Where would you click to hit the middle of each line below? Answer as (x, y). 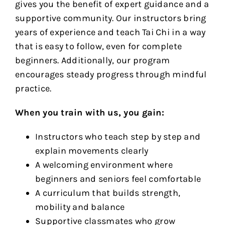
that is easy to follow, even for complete (98, 46)
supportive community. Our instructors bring (110, 18)
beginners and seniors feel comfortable (118, 179)
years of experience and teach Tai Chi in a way (110, 32)
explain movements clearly (92, 151)
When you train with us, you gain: (89, 113)
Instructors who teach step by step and (118, 137)
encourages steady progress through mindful (111, 75)
